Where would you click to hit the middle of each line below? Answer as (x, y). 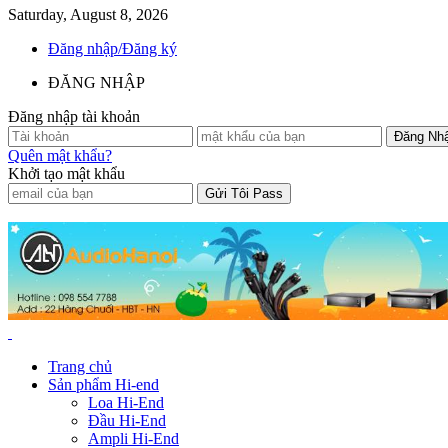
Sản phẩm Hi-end (103, 385)
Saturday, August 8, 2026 (88, 14)
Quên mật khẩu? (60, 155)
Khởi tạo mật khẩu (66, 173)
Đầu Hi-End (127, 421)
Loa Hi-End (126, 403)
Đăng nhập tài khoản (74, 116)
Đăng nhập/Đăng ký (112, 48)
